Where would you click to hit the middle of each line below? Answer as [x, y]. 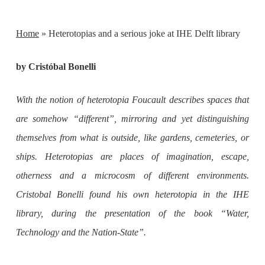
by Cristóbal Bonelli [56, 67]
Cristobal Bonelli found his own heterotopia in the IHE [132, 194]
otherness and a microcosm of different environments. [132, 175]
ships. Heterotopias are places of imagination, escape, [132, 156]
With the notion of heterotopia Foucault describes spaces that [132, 100]
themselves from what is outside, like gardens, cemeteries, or [132, 138]
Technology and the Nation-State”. [81, 232]
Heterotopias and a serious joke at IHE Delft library [144, 33]
